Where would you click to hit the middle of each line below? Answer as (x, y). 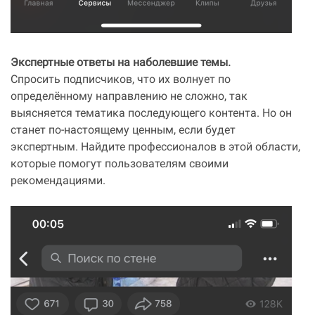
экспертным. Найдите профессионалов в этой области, (155, 148)
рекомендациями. (58, 181)
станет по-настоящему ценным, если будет (123, 131)
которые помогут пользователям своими (120, 165)
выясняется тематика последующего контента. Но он (151, 114)
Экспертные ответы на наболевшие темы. (121, 63)
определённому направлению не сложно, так (129, 97)
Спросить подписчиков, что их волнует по (121, 80)
